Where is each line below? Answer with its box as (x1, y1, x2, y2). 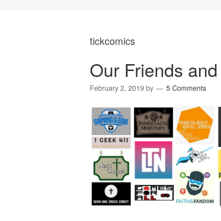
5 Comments (166, 83, 206, 93)
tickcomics (90, 34, 135, 48)
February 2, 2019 (90, 83, 144, 93)
